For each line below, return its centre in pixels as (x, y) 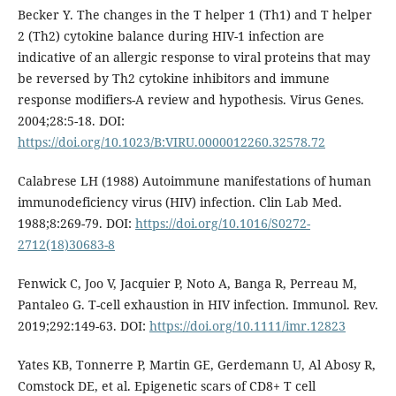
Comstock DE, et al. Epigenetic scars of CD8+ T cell (166, 385)
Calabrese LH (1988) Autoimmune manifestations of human (194, 180)
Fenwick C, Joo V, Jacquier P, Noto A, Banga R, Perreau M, (187, 283)
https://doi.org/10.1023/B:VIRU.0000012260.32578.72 (171, 141)
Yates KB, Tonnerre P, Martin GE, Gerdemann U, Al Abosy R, (196, 364)
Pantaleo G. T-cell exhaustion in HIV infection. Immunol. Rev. (198, 304)
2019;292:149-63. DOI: (83, 325)
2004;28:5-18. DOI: (71, 120)
